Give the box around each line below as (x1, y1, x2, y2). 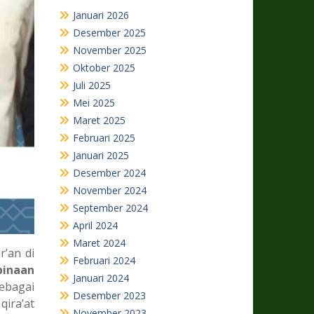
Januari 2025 (72, 149, 129, 162)
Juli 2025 (72, 78, 111, 92)
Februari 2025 (72, 131, 135, 144)
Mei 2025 (72, 96, 115, 109)
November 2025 (72, 43, 146, 57)
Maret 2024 (72, 236, 125, 250)
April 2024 (72, 219, 118, 232)
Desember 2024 (72, 166, 146, 179)
